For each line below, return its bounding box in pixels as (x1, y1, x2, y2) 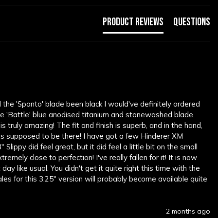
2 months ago (166, 207, 210, 216)
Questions (173, 16, 210, 29)
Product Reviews (103, 16, 163, 29)
